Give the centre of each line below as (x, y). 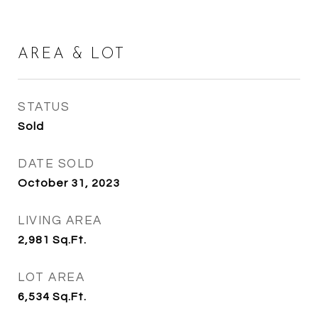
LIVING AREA (60, 221)
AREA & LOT (72, 54)
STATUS (44, 107)
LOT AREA (51, 278)
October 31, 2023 (69, 183)
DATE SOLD (56, 164)
